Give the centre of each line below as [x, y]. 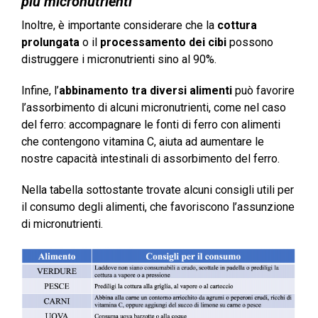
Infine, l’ [40, 90]
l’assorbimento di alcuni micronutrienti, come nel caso [154, 107]
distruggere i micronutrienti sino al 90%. [119, 59]
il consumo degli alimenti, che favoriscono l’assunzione [158, 207]
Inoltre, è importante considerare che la [119, 25]
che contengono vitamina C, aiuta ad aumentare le [143, 141]
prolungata [50, 42]
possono [250, 42]
